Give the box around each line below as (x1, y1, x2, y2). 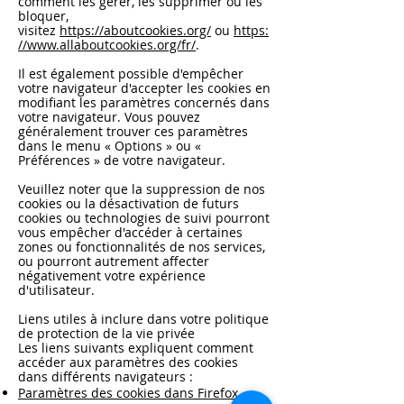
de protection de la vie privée (18, 325, 195, 342)
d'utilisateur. (18, 281, 95, 298)
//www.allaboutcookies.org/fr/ (18, 36, 196, 53)
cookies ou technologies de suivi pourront (18, 209, 270, 226)
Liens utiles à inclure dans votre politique (18, 310, 269, 327)
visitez (18, 22, 60, 39)
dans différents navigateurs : (18, 368, 193, 385)
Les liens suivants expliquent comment (18, 339, 253, 356)
